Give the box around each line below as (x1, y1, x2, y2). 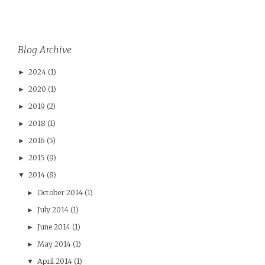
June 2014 (37, 222, 70, 231)
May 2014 (37, 239, 71, 248)
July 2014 (37, 205, 69, 214)
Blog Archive (17, 43, 72, 56)
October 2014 (37, 188, 83, 197)
